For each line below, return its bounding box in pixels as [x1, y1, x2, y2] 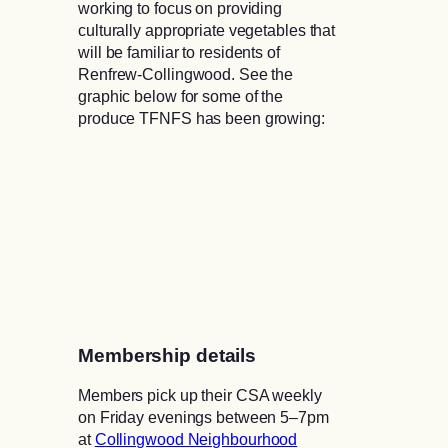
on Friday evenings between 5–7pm [78, 408, 329, 427]
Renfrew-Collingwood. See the [78, 65, 294, 84]
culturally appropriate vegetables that [78, 21, 336, 40]
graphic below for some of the [78, 87, 284, 106]
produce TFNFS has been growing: [78, 109, 325, 128]
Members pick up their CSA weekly [78, 386, 322, 405]
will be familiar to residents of [78, 43, 280, 62]
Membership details [78, 344, 257, 366]
